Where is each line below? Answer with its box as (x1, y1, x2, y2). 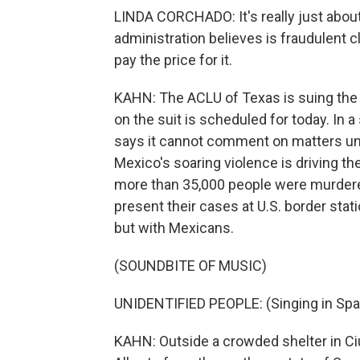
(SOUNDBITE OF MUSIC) (114, 257, 267, 274)
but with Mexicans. (114, 219, 234, 236)
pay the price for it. (114, 51, 232, 68)
